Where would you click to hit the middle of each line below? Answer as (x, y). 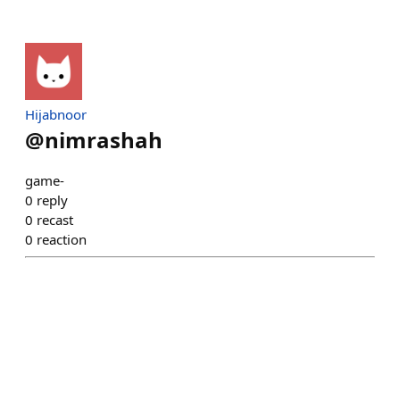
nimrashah (104, 140)
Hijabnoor (56, 114)
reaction (62, 239)
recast (55, 220)
